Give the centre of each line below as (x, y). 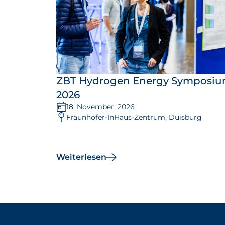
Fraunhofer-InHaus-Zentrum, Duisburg (134, 117)
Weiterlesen (81, 157)
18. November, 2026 (100, 107)
